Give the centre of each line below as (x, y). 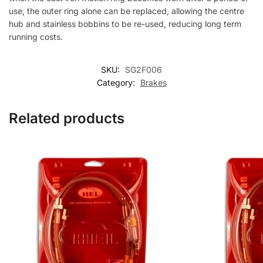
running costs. (36, 36)
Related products (67, 119)
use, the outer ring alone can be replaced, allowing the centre (127, 11)
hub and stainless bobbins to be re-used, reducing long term (125, 23)
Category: (117, 83)
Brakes (153, 83)
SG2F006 (144, 70)
